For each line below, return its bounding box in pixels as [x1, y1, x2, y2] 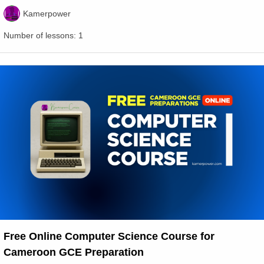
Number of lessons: [4, 31, 78, 41]
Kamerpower [23, 8, 71, 18]
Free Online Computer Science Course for [4, 230, 214, 243]
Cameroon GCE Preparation [4, 246, 144, 259]
